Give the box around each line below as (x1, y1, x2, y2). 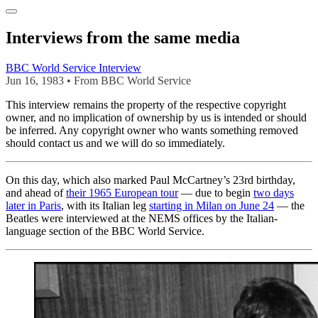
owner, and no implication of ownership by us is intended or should (6, 111, 307, 124)
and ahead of (6, 187, 66, 199)
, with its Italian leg (61, 199, 149, 212)
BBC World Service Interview (6, 62, 141, 75)
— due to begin (178, 187, 253, 199)
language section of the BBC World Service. (6, 225, 204, 238)
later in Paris (6, 199, 61, 212)
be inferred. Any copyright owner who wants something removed (6, 124, 298, 137)
